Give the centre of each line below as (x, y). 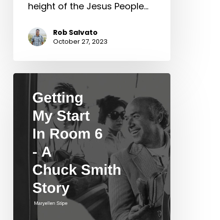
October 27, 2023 (80, 41)
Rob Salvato (75, 32)
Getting (29, 79)
